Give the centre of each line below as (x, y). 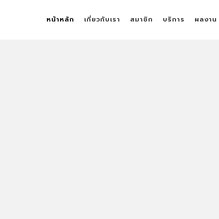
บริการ (174, 19)
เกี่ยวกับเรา (102, 19)
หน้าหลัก (60, 19)
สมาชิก (141, 19)
